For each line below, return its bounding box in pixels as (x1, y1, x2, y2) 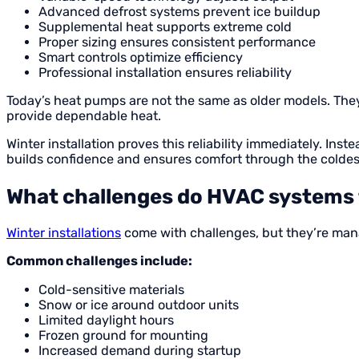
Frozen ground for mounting (38, 327, 208, 343)
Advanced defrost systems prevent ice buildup (38, 3, 321, 19)
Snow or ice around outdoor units (38, 296, 239, 313)
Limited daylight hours (38, 312, 174, 328)
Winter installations (6, 225, 121, 241)
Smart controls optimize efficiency (38, 49, 243, 65)
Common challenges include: (6, 253, 192, 269)
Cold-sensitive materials (38, 281, 184, 297)
